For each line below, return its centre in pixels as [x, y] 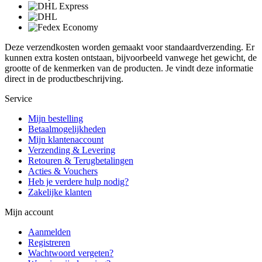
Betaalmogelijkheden [67, 129]
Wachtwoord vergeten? [71, 253]
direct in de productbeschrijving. [64, 79]
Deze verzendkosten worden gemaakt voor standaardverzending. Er [130, 47]
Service [18, 99]
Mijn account [29, 212]
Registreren [49, 243]
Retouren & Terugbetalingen [81, 161]
